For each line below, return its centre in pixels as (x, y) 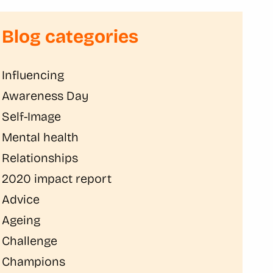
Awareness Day (45, 96)
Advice (21, 199)
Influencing (33, 75)
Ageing (21, 220)
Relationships (40, 158)
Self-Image (32, 116)
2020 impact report (57, 179)
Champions (34, 261)
